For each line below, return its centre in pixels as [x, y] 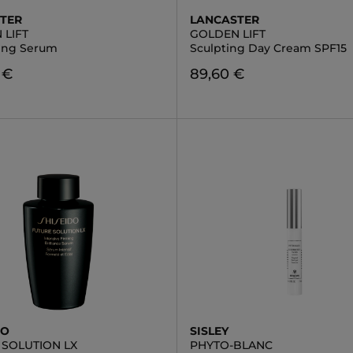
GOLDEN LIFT [227, 34]
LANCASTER [224, 20]
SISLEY [209, 331]
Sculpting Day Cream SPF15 [268, 48]
